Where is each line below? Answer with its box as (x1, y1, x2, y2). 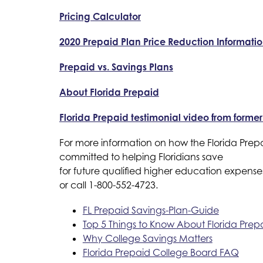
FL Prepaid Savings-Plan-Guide (82, 204, 219, 216)
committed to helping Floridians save (59, 150, 223, 163)
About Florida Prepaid (59, 86, 159, 98)
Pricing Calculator (59, 10, 141, 22)
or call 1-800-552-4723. (59, 178, 158, 191)
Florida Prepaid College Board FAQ (82, 246, 239, 258)
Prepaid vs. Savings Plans (59, 60, 173, 73)
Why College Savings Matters (82, 232, 213, 244)
